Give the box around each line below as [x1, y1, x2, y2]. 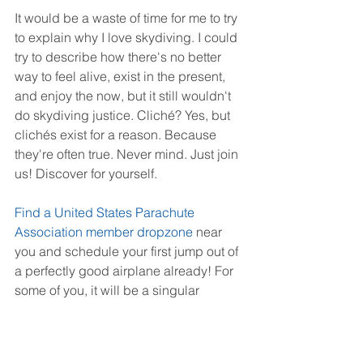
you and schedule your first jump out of [15, 243, 241, 260]
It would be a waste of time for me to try [15, 10, 241, 27]
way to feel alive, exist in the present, [15, 68, 228, 85]
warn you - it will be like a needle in [15, 340, 220, 357]
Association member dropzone [15, 224, 193, 241]
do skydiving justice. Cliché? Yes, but [15, 107, 233, 124]
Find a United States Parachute [15, 204, 198, 221]
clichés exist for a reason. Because [15, 126, 220, 143]
